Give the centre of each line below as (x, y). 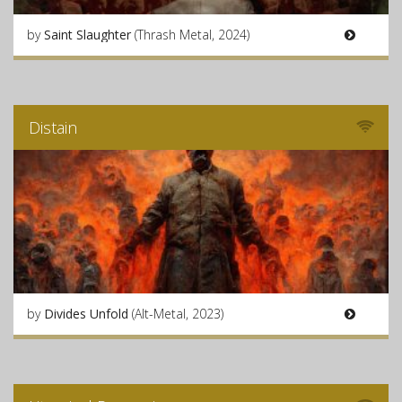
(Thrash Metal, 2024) (192, 35)
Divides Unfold (88, 314)
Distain (53, 127)
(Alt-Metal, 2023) (178, 314)
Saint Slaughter (89, 35)
